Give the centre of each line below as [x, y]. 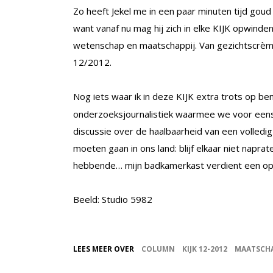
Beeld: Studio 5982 [113, 200]
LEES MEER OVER [104, 249]
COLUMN [158, 249]
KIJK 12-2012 [205, 249]
